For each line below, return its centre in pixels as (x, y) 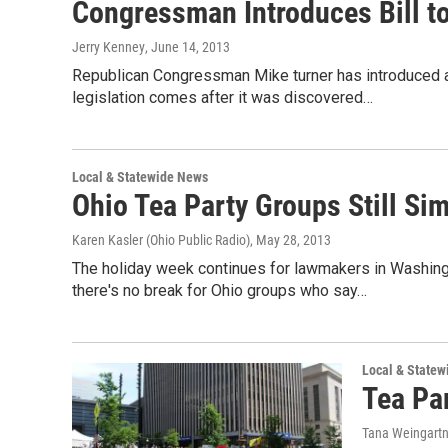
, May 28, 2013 (290, 240)
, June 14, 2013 (187, 47)
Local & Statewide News (140, 177)
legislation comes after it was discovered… (222, 97)
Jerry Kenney (108, 47)
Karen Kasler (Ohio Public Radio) (161, 240)
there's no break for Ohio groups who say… (219, 290)
